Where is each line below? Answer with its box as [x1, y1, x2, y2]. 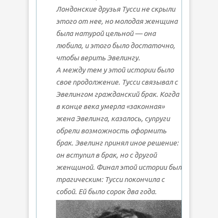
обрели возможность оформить [56, 127, 166, 135]
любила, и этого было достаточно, [56, 41, 175, 50]
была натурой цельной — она [56, 29, 156, 38]
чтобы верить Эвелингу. [56, 54, 140, 62]
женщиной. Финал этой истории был [56, 163, 182, 172]
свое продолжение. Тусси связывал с [56, 78, 178, 87]
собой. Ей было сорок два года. [56, 187, 157, 196]
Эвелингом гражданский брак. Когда [56, 90, 179, 99]
